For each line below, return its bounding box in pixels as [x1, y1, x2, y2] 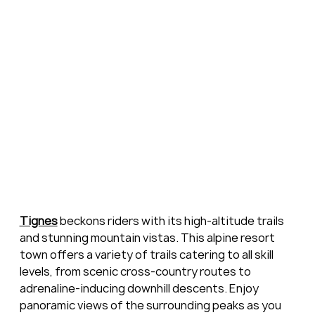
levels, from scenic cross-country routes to [19, 263, 253, 279]
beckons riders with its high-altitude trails [57, 212, 286, 229]
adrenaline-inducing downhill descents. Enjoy [19, 280, 261, 296]
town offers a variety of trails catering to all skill [19, 246, 276, 262]
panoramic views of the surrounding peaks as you [19, 297, 283, 313]
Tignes [19, 212, 58, 229]
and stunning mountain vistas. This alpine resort [19, 229, 277, 245]
